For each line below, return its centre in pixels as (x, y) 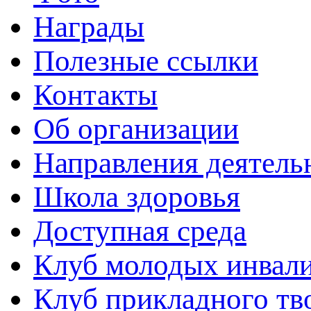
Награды (89, 27)
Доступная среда (140, 231)
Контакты (95, 95)
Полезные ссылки (146, 61)
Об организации (136, 129)
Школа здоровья (137, 197)
